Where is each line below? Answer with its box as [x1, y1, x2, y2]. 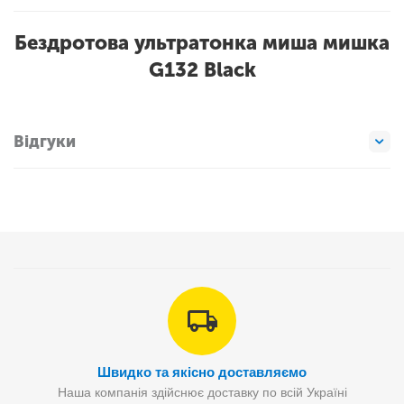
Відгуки [14, 131, 76, 151]
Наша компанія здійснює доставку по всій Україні [57, 385, 347, 399]
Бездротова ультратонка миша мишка [14, 31, 390, 55]
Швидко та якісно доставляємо [97, 364, 307, 380]
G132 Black [148, 58, 256, 82]
